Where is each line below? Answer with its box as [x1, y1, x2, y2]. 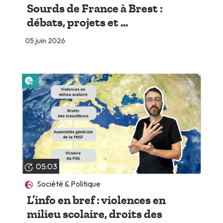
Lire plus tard [35, 72, 80, 83]
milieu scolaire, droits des [26, 207, 162, 221]
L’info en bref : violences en [26, 193, 166, 207]
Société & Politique [37, 178, 101, 189]
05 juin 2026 [24, 36, 65, 46]
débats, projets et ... [26, 15, 128, 30]
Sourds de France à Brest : [26, 1, 163, 16]
